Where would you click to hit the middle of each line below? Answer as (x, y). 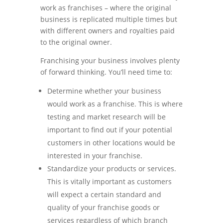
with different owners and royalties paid (107, 31)
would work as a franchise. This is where (115, 104)
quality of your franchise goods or (103, 207)
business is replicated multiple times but (109, 19)
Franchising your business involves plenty (110, 60)
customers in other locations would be (111, 143)
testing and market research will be (106, 117)
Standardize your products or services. (111, 168)
